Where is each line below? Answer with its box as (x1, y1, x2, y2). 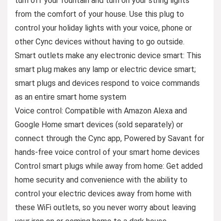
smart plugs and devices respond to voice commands (15, 78, 200, 88)
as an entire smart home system (15, 92, 126, 102)
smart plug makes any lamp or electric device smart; (15, 64, 196, 74)
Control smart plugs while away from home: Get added (15, 161, 203, 171)
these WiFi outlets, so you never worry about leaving (15, 202, 196, 212)
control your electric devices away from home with (15, 188, 191, 198)
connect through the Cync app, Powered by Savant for (15, 133, 204, 143)
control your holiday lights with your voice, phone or (15, 23, 192, 33)
